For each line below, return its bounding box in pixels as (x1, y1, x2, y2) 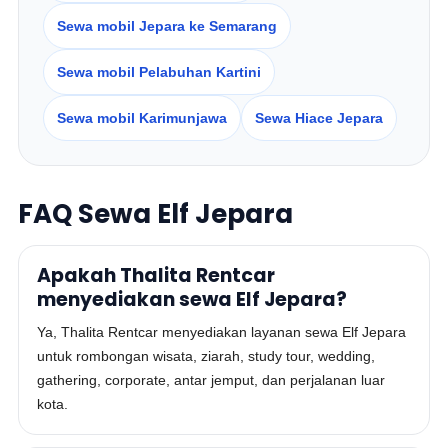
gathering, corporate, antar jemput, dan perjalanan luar (37, 372, 386, 388)
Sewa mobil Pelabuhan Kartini (57, 64, 262, 80)
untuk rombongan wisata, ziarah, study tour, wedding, (37, 348, 376, 364)
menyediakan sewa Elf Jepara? (37, 286, 348, 313)
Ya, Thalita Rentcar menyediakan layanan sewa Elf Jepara (37, 324, 407, 340)
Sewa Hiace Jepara (255, 110, 384, 126)
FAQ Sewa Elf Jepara (18, 196, 294, 232)
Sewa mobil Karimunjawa (57, 110, 228, 126)
